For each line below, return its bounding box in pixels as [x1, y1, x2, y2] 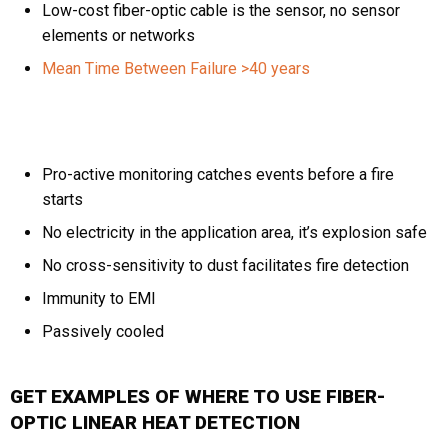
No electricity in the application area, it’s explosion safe [42, 223, 427, 243]
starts [42, 190, 83, 210]
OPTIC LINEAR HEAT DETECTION [10, 411, 300, 435]
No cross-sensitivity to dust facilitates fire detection [42, 256, 409, 276]
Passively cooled [42, 322, 164, 342]
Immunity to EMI [42, 289, 156, 309]
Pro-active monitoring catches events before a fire [42, 165, 394, 185]
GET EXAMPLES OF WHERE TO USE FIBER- [10, 385, 386, 409]
